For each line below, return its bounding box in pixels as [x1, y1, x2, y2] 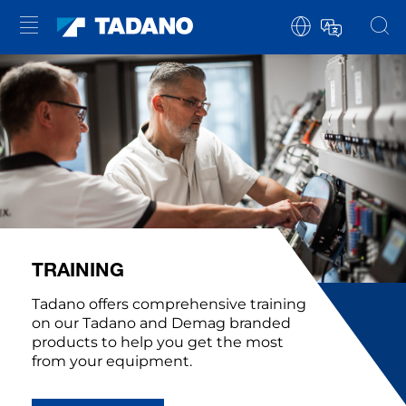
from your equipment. [32, 353, 192, 371]
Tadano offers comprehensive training [32, 295, 306, 314]
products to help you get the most [32, 333, 284, 352]
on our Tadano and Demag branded [32, 314, 291, 333]
